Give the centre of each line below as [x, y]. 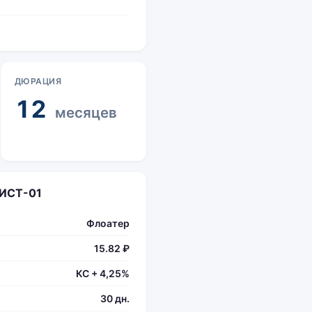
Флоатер [108, 223]
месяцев [86, 112]
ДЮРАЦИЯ [38, 81]
